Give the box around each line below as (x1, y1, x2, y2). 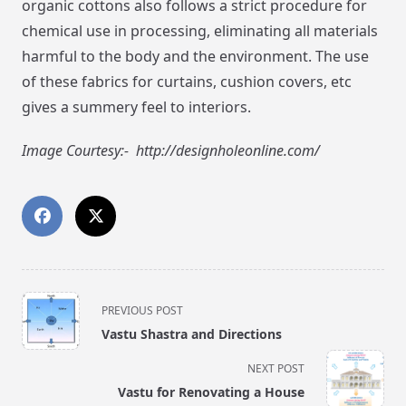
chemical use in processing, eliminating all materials (22, 21, 378, 42)
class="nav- (21, 314, 98, 334)
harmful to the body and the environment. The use (22, 46, 369, 67)
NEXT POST (247, 361, 304, 377)
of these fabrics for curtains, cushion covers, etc (22, 72, 352, 92)
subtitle (21, 335, 72, 356)
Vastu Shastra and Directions (101, 325, 282, 343)
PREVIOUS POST (101, 303, 183, 319)
